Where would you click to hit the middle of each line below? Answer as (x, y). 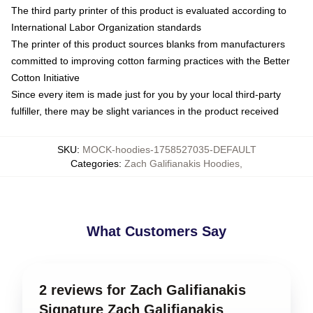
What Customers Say (156, 231)
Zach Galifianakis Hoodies (182, 163)
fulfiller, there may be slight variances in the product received (145, 111)
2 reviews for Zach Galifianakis (143, 290)
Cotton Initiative (45, 78)
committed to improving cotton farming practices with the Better (151, 61)
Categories (95, 163)
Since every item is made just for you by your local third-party (146, 94)
